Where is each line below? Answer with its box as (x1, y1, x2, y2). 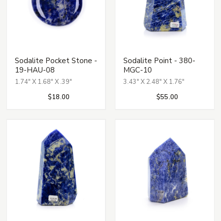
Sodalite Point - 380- (123, 55, 195, 66)
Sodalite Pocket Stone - (15, 55, 98, 66)
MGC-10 (123, 65, 152, 75)
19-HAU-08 (15, 65, 55, 75)
